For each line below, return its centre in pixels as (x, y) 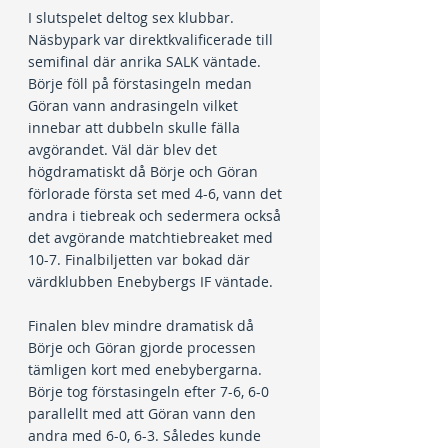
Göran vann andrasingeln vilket (135, 105)
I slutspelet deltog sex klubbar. (133, 17)
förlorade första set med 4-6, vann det (157, 193)
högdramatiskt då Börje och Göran (145, 171)
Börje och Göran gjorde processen (144, 347)
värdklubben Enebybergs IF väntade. (150, 281)
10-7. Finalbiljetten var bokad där (141, 259)
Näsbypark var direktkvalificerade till (152, 39)
